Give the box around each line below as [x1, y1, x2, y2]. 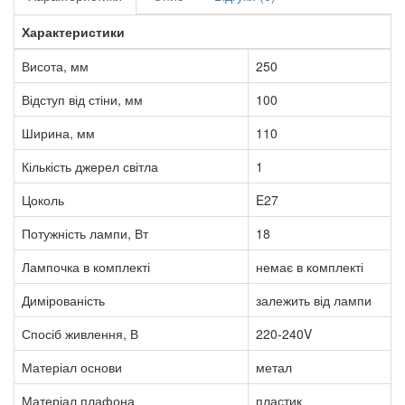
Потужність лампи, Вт [22, 223, 148, 242]
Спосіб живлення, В [22, 324, 138, 343]
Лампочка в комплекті [22, 257, 150, 276]
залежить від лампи [256, 290, 372, 309]
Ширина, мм [22, 123, 95, 142]
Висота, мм [22, 56, 89, 75]
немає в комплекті [256, 257, 363, 276]
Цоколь [22, 190, 64, 209]
